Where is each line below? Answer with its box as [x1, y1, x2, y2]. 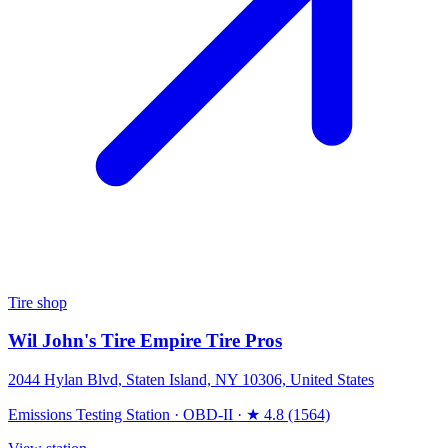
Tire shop [8, 293, 67, 311]
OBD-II [183, 406, 233, 424]
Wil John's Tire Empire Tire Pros [8, 330, 282, 352]
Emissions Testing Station [8, 406, 170, 424]
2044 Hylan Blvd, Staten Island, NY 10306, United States [8, 371, 374, 389]
